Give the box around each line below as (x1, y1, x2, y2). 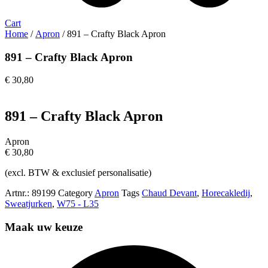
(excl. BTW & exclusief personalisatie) (5, 167, 151, 178)
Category (58, 188, 93, 199)
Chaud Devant (142, 188, 197, 199)
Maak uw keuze (5, 220, 83, 233)
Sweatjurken (5, 199, 52, 209)
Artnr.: (5, 188, 32, 199)
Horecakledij (202, 188, 250, 199)
